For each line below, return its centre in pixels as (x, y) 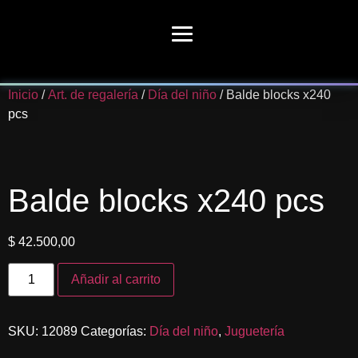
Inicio (23, 95)
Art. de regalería (93, 95)
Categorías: (115, 332)
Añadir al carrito (116, 280)
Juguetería (255, 332)
